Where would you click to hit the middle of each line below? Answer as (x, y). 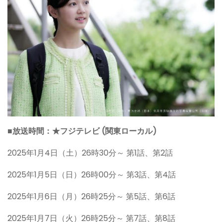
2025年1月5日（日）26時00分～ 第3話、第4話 (92, 175)
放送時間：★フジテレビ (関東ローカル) (84, 131)
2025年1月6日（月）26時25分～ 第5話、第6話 (91, 197)
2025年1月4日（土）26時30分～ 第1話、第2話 (90, 153)
